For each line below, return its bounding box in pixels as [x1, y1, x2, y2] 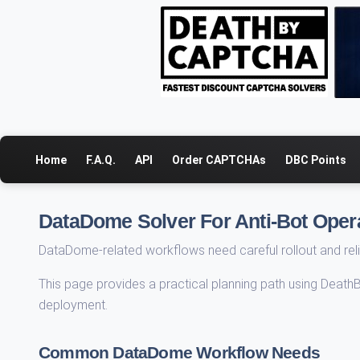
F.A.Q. [86, 153, 116, 166]
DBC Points [285, 153, 346, 166]
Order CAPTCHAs [172, 153, 266, 166]
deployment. [39, 297, 108, 313]
